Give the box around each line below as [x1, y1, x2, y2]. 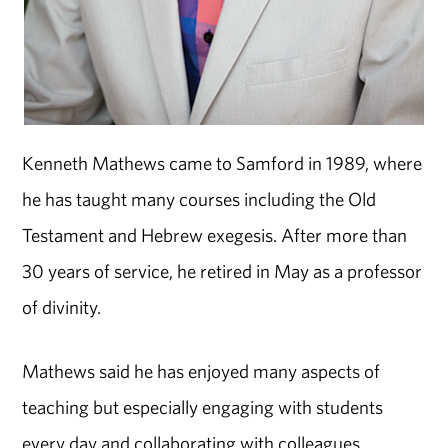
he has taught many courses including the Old [22, 186, 377, 211]
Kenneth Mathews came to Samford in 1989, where [22, 150, 423, 175]
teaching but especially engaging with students [22, 395, 384, 420]
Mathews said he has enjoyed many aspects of [22, 359, 381, 384]
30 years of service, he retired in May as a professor [22, 258, 423, 283]
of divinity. [22, 294, 102, 319]
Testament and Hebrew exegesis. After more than [22, 222, 408, 247]
